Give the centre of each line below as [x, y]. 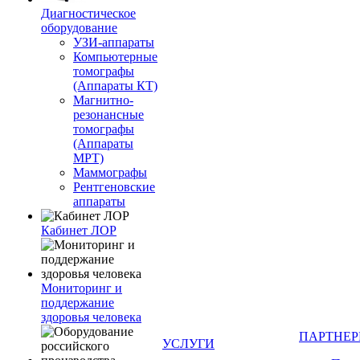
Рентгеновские [114, 187]
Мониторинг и [82, 288]
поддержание [78, 303]
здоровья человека [91, 317]
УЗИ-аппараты [114, 42]
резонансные [108, 115]
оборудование [79, 28]
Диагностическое [88, 13]
